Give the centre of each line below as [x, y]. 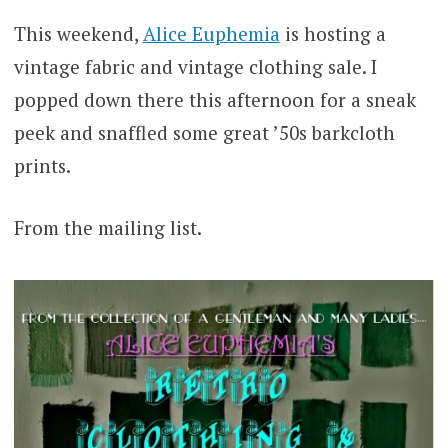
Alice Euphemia [211, 34]
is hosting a [332, 34]
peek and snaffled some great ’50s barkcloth [204, 133]
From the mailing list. [107, 227]
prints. [42, 166]
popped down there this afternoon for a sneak [214, 100]
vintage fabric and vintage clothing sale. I [195, 67]
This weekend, [78, 34]
